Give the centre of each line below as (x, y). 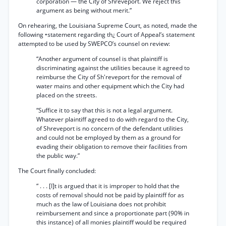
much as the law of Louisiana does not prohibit (101, 204)
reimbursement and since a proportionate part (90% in (113, 213)
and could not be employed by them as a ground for (108, 137)
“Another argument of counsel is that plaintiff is (102, 59)
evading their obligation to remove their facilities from (112, 147)
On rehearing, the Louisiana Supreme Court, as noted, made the (108, 25)
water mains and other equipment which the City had (110, 86)
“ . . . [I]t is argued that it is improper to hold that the (108, 186)
